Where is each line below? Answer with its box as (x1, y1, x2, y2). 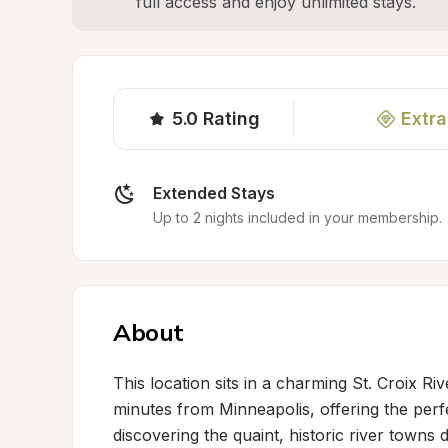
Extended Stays (153, 183, 275, 203)
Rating (203, 108, 260, 129)
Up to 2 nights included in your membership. (153, 209, 442, 226)
